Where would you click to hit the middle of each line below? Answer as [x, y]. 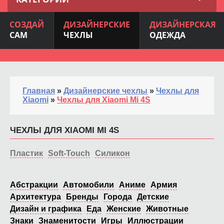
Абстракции [34, 184]
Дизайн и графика [46, 208]
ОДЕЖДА [167, 35]
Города [118, 196]
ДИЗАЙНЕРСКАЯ [183, 24]
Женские [124, 208]
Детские [153, 196]
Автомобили [88, 184]
